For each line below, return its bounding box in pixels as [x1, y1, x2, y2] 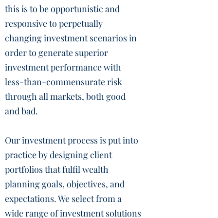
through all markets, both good [5, 91, 126, 102]
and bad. [5, 105, 38, 117]
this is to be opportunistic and [5, 3, 120, 15]
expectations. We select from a [5, 193, 122, 204]
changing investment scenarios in [5, 32, 137, 44]
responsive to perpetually [5, 18, 103, 29]
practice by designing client [5, 149, 112, 161]
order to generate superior [5, 47, 108, 58]
